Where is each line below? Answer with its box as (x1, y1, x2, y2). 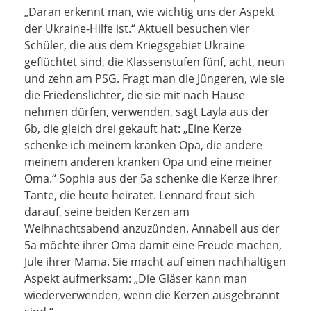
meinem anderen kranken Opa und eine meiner (24, 154, 273, 170)
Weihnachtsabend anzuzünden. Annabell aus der (24, 221, 280, 237)
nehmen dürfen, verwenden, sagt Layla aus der (24, 104, 269, 120)
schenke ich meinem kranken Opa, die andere (24, 137, 262, 153)
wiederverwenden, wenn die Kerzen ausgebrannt (24, 287, 280, 303)
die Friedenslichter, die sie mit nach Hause (24, 87, 245, 103)
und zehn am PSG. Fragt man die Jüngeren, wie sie (24, 71, 285, 87)
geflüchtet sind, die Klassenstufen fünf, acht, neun (24, 54, 285, 70)
